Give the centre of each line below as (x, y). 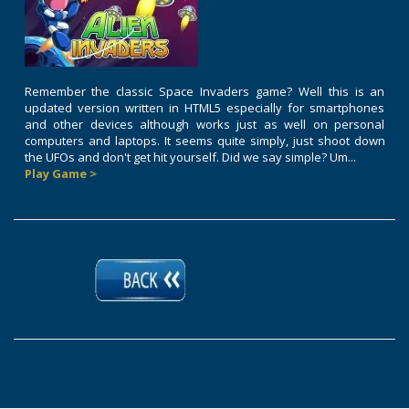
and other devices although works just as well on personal (204, 125)
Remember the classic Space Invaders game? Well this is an (204, 92)
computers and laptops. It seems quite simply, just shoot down (204, 141)
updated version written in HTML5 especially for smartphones (204, 108)
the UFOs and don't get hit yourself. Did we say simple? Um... (190, 157)
